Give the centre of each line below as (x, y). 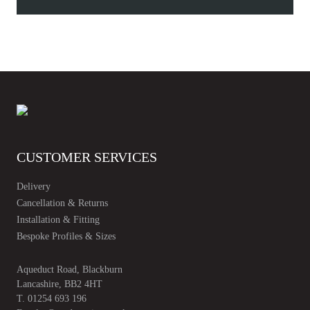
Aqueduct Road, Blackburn (70, 270)
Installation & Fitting (58, 220)
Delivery (34, 187)
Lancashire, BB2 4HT (60, 284)
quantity (166, 43)
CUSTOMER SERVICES (87, 157)
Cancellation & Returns (62, 203)
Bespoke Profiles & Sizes (66, 237)
